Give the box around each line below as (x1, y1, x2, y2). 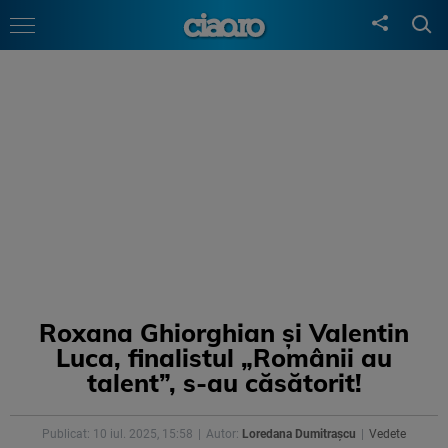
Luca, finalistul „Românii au (56, 342, 392, 373)
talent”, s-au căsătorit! (86, 367, 362, 398)
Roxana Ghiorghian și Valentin (39, 317, 409, 348)
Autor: (206, 427, 242, 441)
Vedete (369, 427, 406, 441)
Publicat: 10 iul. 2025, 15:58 (42, 427, 193, 441)
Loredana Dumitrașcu (242, 427, 356, 441)
